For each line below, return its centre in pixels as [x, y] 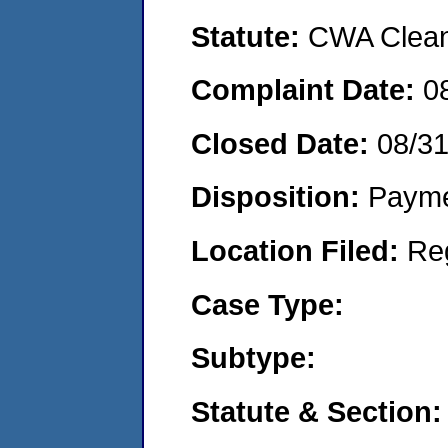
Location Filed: [299, 250]
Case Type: [267, 304]
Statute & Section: [316, 411]
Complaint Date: [307, 90]
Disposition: [279, 197]
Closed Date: [284, 143]
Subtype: [253, 358]
